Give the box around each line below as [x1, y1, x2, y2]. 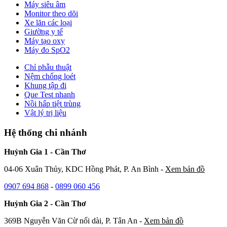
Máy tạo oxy [24, 36, 65, 45]
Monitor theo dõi [24, 9, 78, 18]
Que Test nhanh [24, 90, 75, 99]
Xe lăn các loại [24, 18, 72, 27]
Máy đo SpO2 [24, 45, 70, 54]
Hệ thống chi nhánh [4, 127, 87, 138]
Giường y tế [24, 27, 63, 36]
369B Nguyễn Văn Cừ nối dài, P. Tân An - [4, 216, 144, 225]
